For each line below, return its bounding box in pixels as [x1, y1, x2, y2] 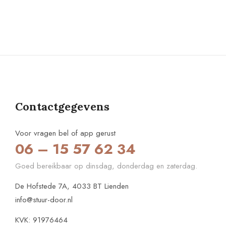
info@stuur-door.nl [15, 194, 73, 205]
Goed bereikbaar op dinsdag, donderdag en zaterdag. [15, 160, 197, 172]
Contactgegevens [15, 99, 109, 114]
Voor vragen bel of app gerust [15, 127, 116, 139]
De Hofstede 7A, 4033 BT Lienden [15, 180, 129, 192]
